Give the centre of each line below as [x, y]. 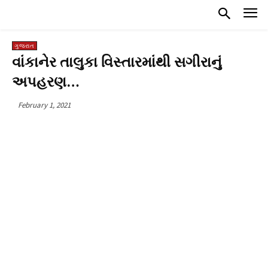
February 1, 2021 [44, 105]
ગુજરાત [25, 45]
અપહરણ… [46, 82]
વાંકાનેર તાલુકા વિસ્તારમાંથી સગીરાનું [117, 63]
